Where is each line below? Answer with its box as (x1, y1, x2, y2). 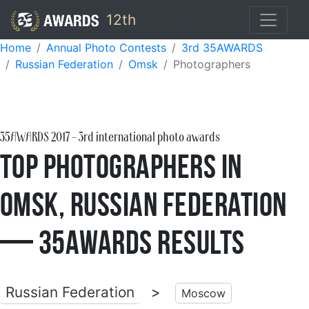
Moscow (181, 286, 226, 300)
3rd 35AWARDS (181, 41, 263, 54)
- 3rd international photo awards (70, 130, 220, 146)
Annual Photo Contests (46, 41, 166, 54)
